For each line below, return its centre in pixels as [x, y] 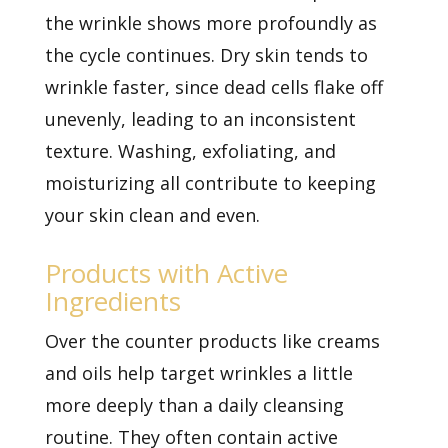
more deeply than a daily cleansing [194, 404]
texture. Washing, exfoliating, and [190, 150]
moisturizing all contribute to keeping [210, 182]
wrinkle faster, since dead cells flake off [213, 86]
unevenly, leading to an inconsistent [200, 118]
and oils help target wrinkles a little [198, 372]
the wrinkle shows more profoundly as [210, 22]
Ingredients [112, 300]
